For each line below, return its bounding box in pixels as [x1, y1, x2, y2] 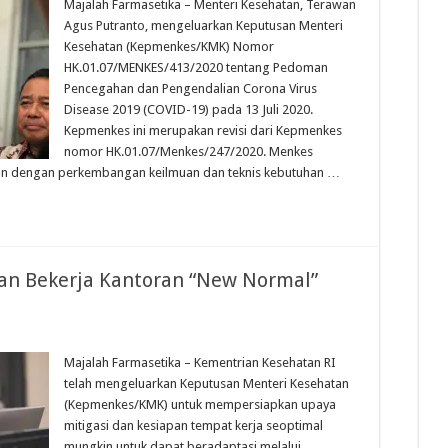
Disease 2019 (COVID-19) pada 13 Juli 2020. [64, 102, 313, 117]
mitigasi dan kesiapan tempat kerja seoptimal [64, 418, 323, 433]
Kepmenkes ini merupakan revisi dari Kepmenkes [64, 123, 342, 138]
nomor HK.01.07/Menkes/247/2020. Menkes [64, 144, 313, 159]
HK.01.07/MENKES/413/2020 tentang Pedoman [64, 60, 328, 75]
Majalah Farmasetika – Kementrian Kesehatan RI [64, 355, 336, 370]
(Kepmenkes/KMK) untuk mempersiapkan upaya [64, 397, 336, 412]
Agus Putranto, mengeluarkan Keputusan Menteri [64, 18, 343, 33]
